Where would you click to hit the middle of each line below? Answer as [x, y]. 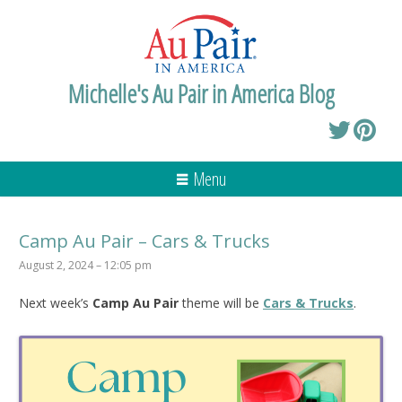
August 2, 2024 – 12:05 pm [85, 265]
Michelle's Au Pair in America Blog [201, 93]
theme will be [219, 302]
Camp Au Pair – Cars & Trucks [144, 240]
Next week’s [56, 302]
